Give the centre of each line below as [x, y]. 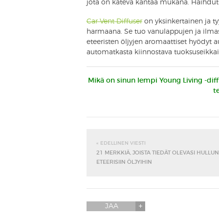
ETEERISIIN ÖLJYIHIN [124, 162]
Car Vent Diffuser [114, 21]
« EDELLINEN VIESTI [121, 143]
